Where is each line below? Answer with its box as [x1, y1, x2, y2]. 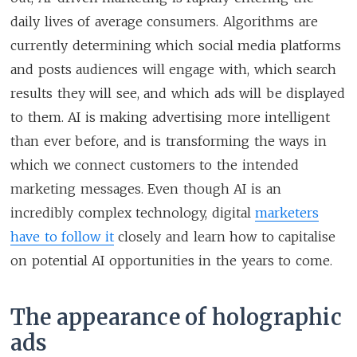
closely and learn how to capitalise [113, 228, 336, 245]
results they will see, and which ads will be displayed [10, 84, 346, 101]
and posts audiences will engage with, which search [10, 61, 337, 77]
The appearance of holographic [10, 303, 342, 331]
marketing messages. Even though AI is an [10, 180, 281, 197]
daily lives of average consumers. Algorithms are [10, 13, 318, 29]
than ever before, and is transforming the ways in [10, 132, 327, 149]
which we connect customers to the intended [10, 156, 299, 173]
